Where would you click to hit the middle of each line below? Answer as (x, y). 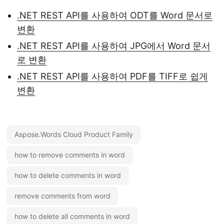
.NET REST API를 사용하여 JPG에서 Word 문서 (114, 46)
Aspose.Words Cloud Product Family (74, 134)
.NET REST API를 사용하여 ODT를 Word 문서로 (115, 15)
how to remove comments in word (70, 155)
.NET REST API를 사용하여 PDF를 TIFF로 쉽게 (112, 76)
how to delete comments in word (68, 175)
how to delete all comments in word (72, 216)
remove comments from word (62, 196)
